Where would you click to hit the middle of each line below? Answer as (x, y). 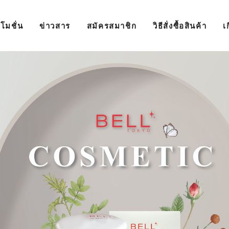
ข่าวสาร (55, 26)
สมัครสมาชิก (112, 26)
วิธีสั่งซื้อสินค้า (180, 26)
